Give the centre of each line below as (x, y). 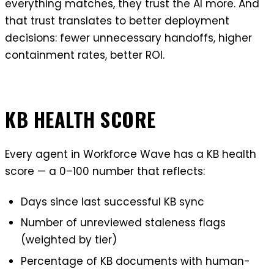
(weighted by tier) (68, 240)
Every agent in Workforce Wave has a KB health (131, 154)
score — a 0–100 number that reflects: (105, 172)
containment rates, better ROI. (85, 55)
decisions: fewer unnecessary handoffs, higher (128, 38)
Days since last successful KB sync (112, 202)
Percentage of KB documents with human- (135, 261)
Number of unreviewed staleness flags (123, 223)
